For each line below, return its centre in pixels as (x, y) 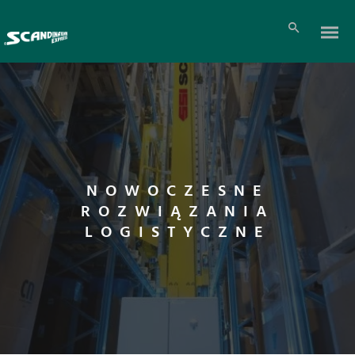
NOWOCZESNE (177, 192)
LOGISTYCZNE (177, 233)
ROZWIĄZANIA (177, 212)
